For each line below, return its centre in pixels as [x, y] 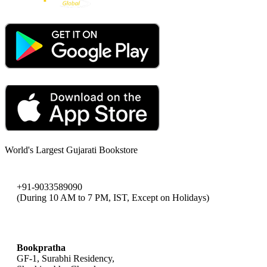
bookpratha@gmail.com [62, 222]
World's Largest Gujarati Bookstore [71, 150]
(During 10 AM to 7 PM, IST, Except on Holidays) [113, 197]
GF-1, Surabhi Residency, [66, 258]
